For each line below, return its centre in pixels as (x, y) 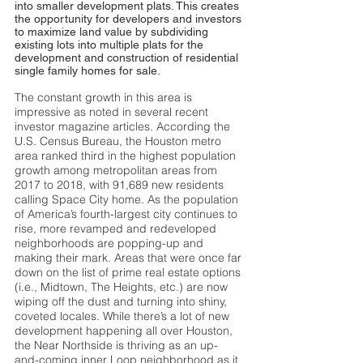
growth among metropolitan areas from (116, 170)
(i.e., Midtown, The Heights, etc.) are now (121, 287)
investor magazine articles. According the (122, 126)
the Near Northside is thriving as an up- (116, 345)
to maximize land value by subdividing (111, 32)
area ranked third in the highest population (125, 156)
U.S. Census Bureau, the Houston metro (118, 141)
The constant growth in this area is (103, 97)
